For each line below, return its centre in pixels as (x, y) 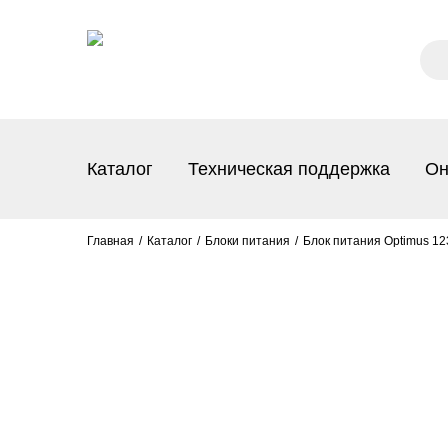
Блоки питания (247, 241)
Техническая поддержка (289, 168)
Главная (110, 241)
